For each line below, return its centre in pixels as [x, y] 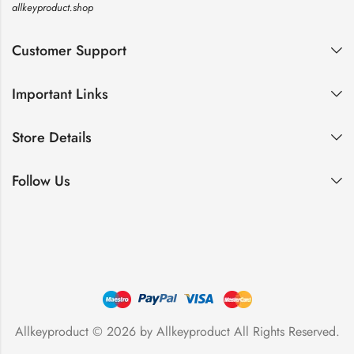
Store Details [52, 138]
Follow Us [41, 181]
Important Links [60, 94]
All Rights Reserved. [284, 331]
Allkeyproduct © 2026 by [85, 331]
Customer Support [69, 51]
